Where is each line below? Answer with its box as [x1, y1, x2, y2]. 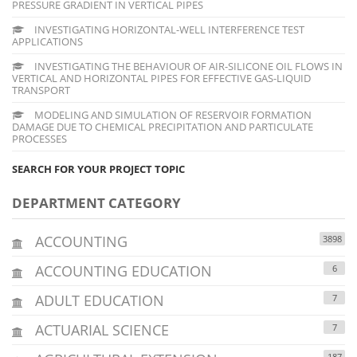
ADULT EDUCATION [31, 290, 164, 310]
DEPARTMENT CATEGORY [12, 193, 181, 212]
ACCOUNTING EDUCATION [31, 261, 212, 280]
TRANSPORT [12, 82, 70, 97]
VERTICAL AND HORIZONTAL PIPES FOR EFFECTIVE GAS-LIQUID [12, 70, 311, 85]
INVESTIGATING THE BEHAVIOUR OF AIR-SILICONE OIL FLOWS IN [32, 58, 343, 73]
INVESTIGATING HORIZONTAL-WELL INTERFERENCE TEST [32, 22, 304, 37]
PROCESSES [12, 131, 67, 146]
